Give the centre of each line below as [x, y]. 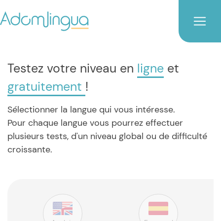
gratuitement [46, 87]
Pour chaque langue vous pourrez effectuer [95, 123]
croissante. [30, 149]
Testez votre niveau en [72, 68]
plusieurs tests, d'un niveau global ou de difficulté [107, 136]
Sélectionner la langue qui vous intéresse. [91, 110]
